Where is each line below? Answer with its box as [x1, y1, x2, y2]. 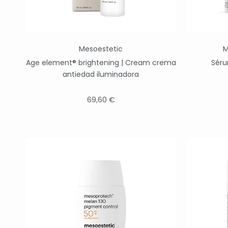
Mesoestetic [79, 44, 123, 54]
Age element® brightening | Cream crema [25, 58, 176, 68]
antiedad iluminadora [63, 69, 139, 79]
